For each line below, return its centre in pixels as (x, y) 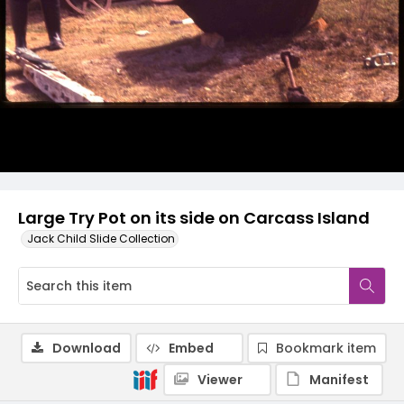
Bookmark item (326, 348)
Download (87, 348)
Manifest (339, 380)
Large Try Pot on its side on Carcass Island (194, 218)
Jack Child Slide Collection (101, 239)
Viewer (220, 380)
